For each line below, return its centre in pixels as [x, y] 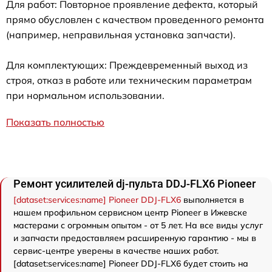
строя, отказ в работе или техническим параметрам [129, 80]
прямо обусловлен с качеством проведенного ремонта [135, 19]
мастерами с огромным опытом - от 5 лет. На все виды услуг [138, 225]
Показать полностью [55, 122]
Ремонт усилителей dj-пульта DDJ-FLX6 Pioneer [134, 184]
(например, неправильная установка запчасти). [121, 35]
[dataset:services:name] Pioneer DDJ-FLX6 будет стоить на [131, 263]
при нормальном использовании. [85, 95]
